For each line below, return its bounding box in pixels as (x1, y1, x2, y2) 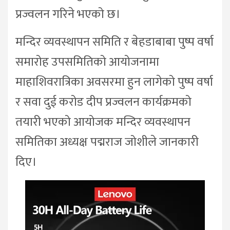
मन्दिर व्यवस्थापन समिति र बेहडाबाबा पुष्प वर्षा (15, 32, 214, 52)
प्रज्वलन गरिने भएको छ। (15, 4, 121, 25)
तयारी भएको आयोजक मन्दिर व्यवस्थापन (15, 112, 190, 132)
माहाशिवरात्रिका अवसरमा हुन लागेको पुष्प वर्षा (15, 72, 213, 92)
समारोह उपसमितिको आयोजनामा (15, 52, 159, 72)
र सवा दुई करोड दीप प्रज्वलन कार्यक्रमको (15, 92, 191, 112)
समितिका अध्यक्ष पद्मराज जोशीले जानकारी (15, 132, 199, 152)
